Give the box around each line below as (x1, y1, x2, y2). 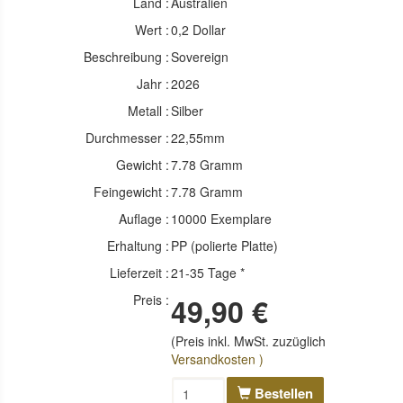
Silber (171, 101, 204, 120)
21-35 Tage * (171, 263, 246, 282)
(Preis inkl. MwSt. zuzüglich (171, 331, 327, 350)
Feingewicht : (94, 182, 170, 201)
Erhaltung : (107, 236, 170, 255)
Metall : (128, 101, 170, 120)
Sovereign (171, 47, 229, 66)
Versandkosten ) (171, 349, 264, 368)
